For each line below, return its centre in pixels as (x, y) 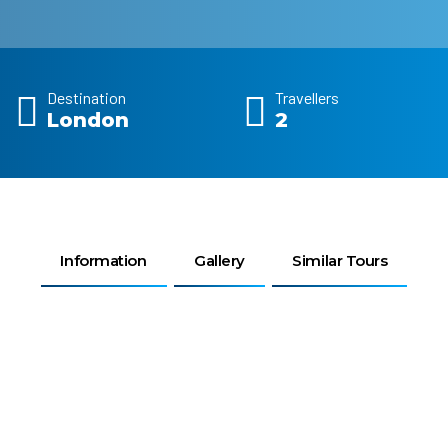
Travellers (307, 97)
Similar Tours (340, 260)
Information (103, 260)
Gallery (219, 260)
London (88, 120)
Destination (87, 97)
